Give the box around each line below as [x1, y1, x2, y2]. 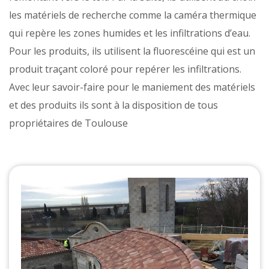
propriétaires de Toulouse [9, 116, 128, 130]
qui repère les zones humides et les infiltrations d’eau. [9, 26, 250, 40]
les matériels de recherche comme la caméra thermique [9, 8, 256, 22]
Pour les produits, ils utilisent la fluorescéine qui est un [9, 44, 255, 58]
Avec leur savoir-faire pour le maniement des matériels [9, 80, 255, 94]
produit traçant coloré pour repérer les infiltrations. [9, 62, 241, 76]
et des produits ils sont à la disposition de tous [9, 98, 218, 112]
